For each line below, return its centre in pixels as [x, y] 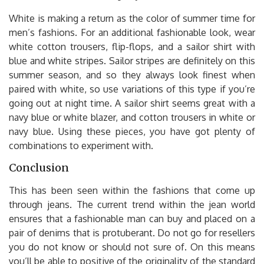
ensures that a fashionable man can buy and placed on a [132, 218]
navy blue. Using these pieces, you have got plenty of [132, 131]
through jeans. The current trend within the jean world [132, 204]
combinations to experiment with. [81, 145]
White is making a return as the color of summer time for [132, 18]
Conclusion [39, 167]
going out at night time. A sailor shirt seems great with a [132, 103]
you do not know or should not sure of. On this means [132, 247]
